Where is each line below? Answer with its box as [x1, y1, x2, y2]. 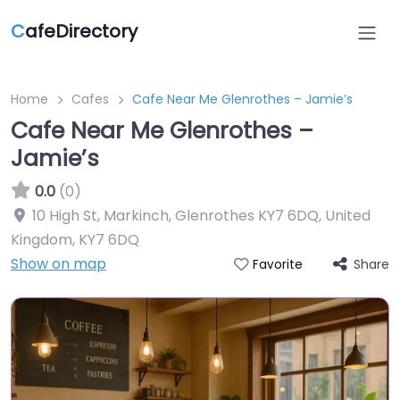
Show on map [11, 254, 106, 274]
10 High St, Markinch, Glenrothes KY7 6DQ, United [32, 205, 371, 226]
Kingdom [11, 229, 72, 250]
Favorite [252, 256, 303, 273]
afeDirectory [25, 19, 137, 44]
